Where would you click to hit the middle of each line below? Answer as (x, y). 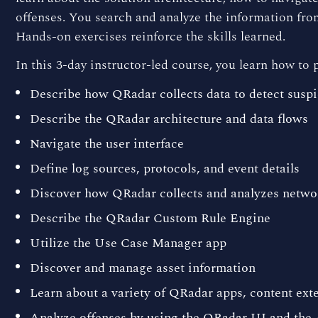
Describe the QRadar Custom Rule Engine (150, 218)
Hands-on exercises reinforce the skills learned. (150, 36)
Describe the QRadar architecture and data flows (169, 119)
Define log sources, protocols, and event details (165, 168)
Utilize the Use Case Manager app (128, 243)
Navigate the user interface (107, 143)
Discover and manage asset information (143, 268)
